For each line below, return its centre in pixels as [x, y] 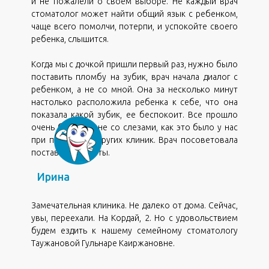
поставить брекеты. [71, 152]
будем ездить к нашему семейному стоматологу [134, 230]
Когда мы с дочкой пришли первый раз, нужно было [134, 64]
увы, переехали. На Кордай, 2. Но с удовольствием [134, 218]
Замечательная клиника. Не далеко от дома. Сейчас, [134, 205]
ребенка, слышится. [70, 39]
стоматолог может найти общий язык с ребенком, [134, 14]
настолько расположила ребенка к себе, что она [134, 102]
